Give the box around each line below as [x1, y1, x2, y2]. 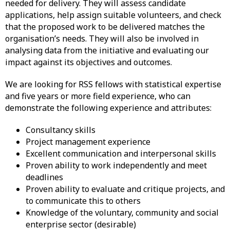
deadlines [26, 171, 63, 183]
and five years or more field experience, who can [5, 90, 190, 102]
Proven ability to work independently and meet [26, 160, 207, 171]
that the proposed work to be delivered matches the [5, 21, 205, 33]
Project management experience [26, 136, 150, 148]
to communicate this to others [26, 195, 141, 207]
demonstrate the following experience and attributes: [5, 102, 212, 114]
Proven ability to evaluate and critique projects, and [26, 183, 225, 195]
